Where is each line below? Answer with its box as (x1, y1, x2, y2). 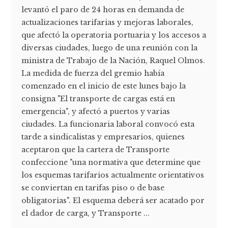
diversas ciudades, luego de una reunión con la (21, 43, 198, 52)
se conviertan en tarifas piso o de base (21, 183, 165, 192)
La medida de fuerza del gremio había (21, 68, 165, 78)
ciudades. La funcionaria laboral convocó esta (21, 119, 195, 129)
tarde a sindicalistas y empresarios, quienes (21, 132, 185, 141)
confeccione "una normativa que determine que (21, 157, 201, 167)
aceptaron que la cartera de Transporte (21, 145, 170, 154)
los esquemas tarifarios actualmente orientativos (21, 170, 205, 180)
